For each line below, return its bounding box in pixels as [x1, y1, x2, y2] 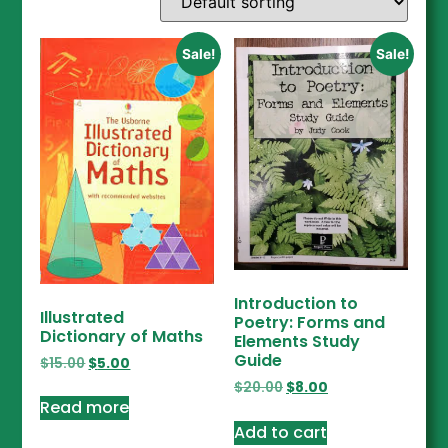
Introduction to [234, 291, 358, 315]
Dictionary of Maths [40, 324, 204, 348]
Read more [40, 396, 130, 420]
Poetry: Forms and [234, 310, 385, 334]
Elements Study [234, 329, 360, 353]
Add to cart [234, 420, 327, 444]
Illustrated [40, 305, 125, 329]
